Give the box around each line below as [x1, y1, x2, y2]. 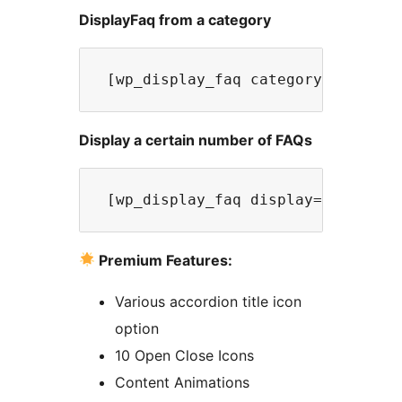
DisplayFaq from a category [79, 10, 271, 29]
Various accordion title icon [115, 292, 301, 310]
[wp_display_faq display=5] [98, 190, 349, 208]
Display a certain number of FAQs [79, 130, 312, 149]
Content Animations [115, 372, 249, 391]
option [115, 319, 159, 337]
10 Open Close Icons [115, 345, 254, 364]
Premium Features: [95, 250, 233, 269]
